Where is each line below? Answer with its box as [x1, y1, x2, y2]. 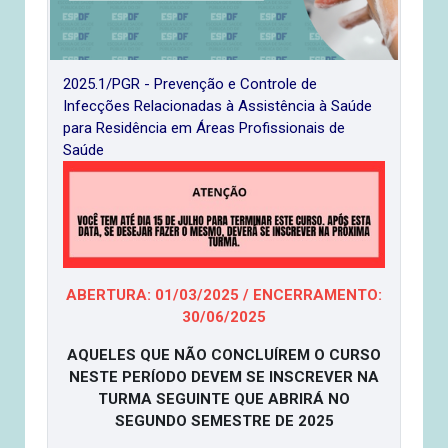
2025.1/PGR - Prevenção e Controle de [63, 74, 318, 93]
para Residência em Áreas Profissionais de [63, 118, 346, 137]
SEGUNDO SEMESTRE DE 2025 [114, 411, 334, 430]
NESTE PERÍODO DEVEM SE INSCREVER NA [69, 367, 379, 386]
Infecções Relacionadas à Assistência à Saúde [63, 96, 373, 115]
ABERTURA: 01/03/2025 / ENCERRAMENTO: [66, 285, 382, 304]
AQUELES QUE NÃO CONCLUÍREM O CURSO [67, 345, 381, 364]
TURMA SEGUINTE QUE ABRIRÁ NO [98, 389, 350, 408]
